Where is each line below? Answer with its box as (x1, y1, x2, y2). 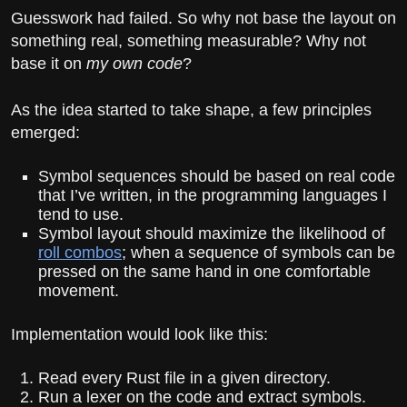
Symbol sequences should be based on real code (38, 166, 395, 185)
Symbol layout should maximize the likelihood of (38, 223, 385, 243)
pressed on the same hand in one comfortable (38, 262, 371, 281)
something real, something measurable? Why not (11, 32, 366, 51)
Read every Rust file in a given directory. (38, 369, 331, 388)
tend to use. (38, 204, 124, 223)
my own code (86, 55, 183, 74)
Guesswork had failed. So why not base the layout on (11, 9, 396, 28)
